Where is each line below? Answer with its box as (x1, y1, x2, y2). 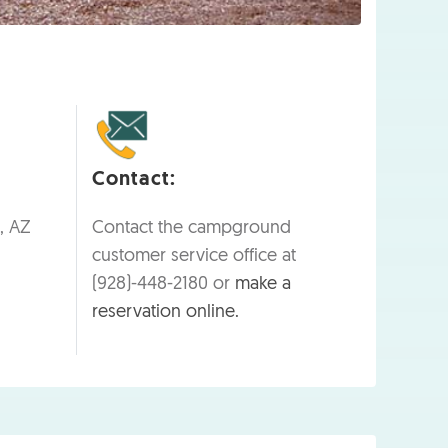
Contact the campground (92, 218, 291, 238)
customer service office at (92, 246, 296, 266)
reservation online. (92, 302, 239, 322)
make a (235, 274, 291, 294)
